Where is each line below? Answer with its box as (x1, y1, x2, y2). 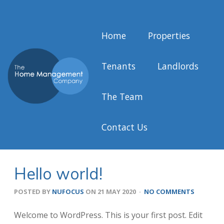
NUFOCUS (52, 186, 84, 196)
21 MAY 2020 (96, 186, 136, 196)
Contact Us (101, 120, 147, 133)
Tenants (101, 59, 135, 72)
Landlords (157, 59, 198, 72)
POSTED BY (14, 186, 52, 196)
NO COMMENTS (144, 186, 194, 196)
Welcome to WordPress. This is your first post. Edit (14, 209, 202, 220)
